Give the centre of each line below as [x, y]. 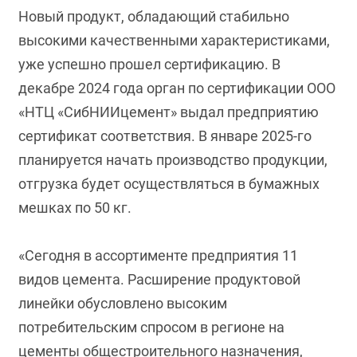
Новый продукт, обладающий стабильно [154, 16]
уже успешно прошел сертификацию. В [150, 64]
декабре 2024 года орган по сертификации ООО [177, 88]
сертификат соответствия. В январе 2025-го [165, 136]
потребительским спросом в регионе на [152, 327]
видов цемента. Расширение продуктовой [160, 279]
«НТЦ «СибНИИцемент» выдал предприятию [169, 112]
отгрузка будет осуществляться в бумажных [169, 184]
